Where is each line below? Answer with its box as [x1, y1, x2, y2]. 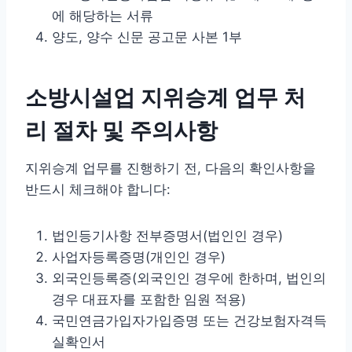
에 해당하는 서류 [52, 7, 153, 24]
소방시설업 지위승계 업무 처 [25, 83, 306, 111]
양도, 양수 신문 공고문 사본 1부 [52, 28, 242, 45]
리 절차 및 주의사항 [25, 116, 218, 144]
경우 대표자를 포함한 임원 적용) [52, 291, 246, 307]
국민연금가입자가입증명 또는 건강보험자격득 [52, 312, 327, 328]
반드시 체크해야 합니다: [25, 181, 170, 197]
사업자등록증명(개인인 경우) [52, 248, 225, 265]
